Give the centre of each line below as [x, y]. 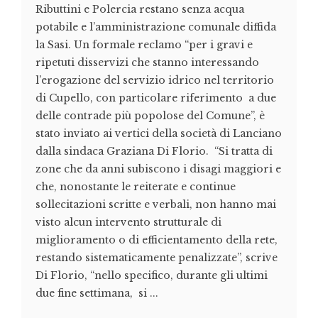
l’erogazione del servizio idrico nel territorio [155, 81]
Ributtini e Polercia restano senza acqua [140, 10]
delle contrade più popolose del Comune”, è [150, 116]
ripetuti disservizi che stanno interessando [147, 63]
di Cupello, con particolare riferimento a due [156, 98]
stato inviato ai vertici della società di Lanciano [159, 134]
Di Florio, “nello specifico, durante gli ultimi [152, 276]
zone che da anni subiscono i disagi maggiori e [158, 169]
